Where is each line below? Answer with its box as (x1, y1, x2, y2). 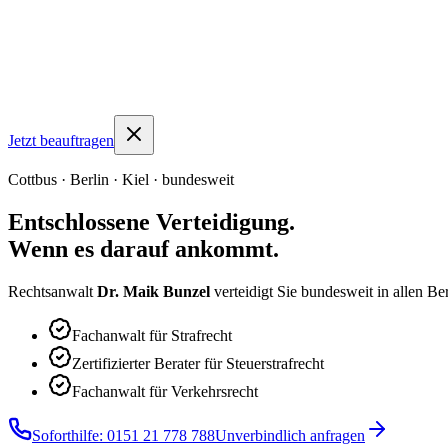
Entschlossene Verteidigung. (8, 208, 295, 235)
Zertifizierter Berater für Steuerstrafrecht (72, 354, 324, 372)
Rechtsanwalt (8, 282, 97, 300)
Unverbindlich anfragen (215, 426, 365, 444)
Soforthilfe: (32, 426, 103, 444)
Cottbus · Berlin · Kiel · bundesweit (8, 171, 234, 188)
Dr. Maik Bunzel (97, 282, 210, 300)
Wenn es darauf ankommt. (8, 235, 279, 262)
